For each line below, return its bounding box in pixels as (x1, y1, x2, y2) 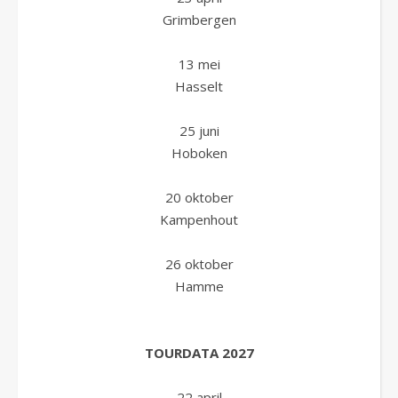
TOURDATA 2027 (144, 344, 254, 362)
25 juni (179, 122, 219, 139)
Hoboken (171, 144, 227, 162)
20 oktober (164, 188, 234, 206)
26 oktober (164, 255, 234, 273)
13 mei (178, 55, 220, 73)
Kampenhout (160, 211, 238, 228)
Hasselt (175, 77, 223, 95)
